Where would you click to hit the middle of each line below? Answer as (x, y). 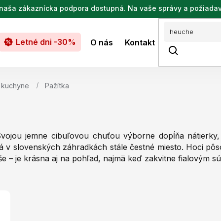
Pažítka (57, 86)
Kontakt (140, 42)
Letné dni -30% (46, 42)
